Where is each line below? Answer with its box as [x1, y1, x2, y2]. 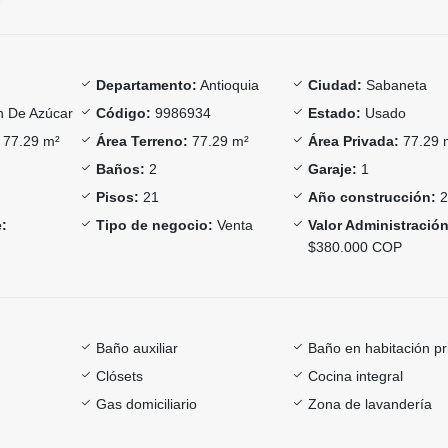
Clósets [95, 367, 143, 384]
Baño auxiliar [95, 339, 178, 356]
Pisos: [95, 188, 139, 205]
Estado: [308, 104, 362, 121]
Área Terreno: [95, 132, 188, 149]
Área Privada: [308, 132, 400, 149]
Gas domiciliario [95, 395, 197, 412]
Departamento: [95, 76, 197, 93]
